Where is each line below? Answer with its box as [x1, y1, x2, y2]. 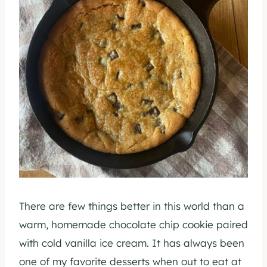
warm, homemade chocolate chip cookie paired [19, 218, 248, 231]
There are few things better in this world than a [19, 200, 244, 213]
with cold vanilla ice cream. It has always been [19, 237, 244, 250]
